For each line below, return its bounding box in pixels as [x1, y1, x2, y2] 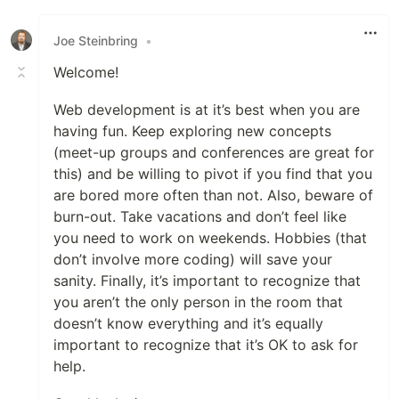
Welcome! [53, 63, 118, 81]
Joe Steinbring [53, 32, 138, 48]
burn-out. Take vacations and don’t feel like [53, 208, 346, 225]
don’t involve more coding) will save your [53, 250, 332, 268]
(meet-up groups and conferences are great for [53, 143, 374, 161]
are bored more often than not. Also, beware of [53, 186, 373, 204]
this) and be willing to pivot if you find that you [53, 165, 372, 183]
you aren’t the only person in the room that [53, 293, 343, 311]
